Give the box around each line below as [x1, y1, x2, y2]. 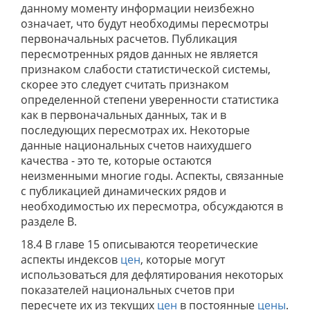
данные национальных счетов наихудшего [21, 138, 252, 153]
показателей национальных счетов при [21, 282, 235, 298]
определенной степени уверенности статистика [21, 92, 279, 107]
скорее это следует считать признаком [21, 77, 229, 92]
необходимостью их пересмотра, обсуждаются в [21, 199, 283, 214]
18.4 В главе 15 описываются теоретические [21, 237, 258, 252]
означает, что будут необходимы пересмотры [21, 16, 268, 31]
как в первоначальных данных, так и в [21, 107, 226, 122]
